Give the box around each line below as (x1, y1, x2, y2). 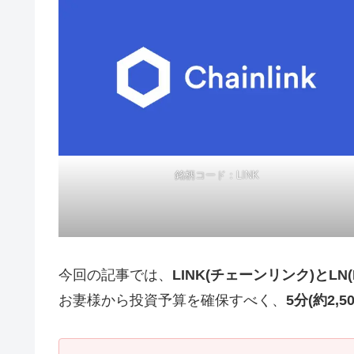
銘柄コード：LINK (174, 168, 259, 181)
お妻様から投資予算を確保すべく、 (58, 292, 286, 308)
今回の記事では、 (58, 266, 172, 283)
